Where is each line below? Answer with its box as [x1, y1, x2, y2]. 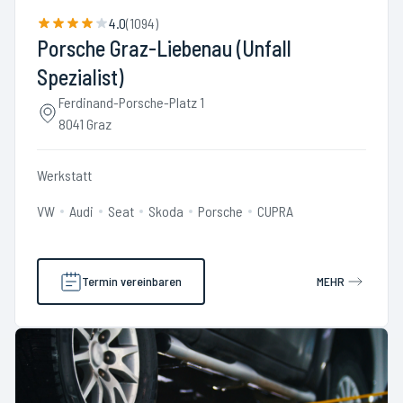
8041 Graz [58, 115, 112, 132]
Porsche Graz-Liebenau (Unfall [37, 35, 291, 61]
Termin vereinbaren [82, 273, 182, 289]
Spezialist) [37, 64, 123, 90]
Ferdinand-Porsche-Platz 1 [58, 94, 204, 111]
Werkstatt [37, 166, 92, 184]
